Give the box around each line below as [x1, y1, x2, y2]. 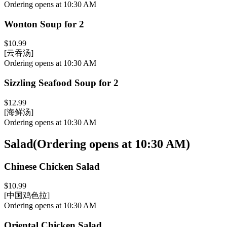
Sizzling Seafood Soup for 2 [4, 78, 119, 89]
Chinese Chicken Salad [4, 161, 100, 172]
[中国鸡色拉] [4, 191, 50, 200]
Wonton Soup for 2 [4, 18, 84, 29]
